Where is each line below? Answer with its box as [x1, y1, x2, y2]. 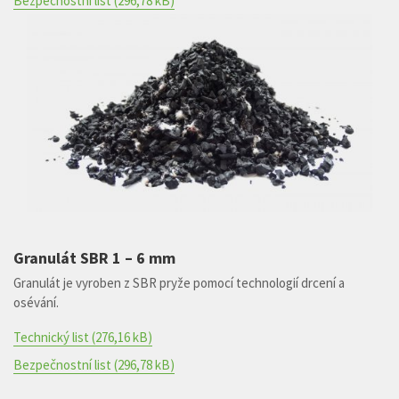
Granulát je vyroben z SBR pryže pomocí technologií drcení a [13, 273, 345, 291]
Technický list [13, 328, 89, 346]
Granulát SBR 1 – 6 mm [13, 247, 175, 268]
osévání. [13, 293, 59, 311]
